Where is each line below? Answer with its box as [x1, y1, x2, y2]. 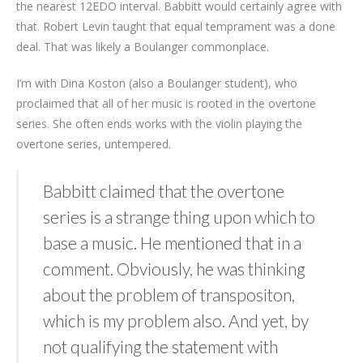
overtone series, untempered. [16, 135, 171, 152]
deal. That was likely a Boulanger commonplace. [16, 38, 269, 54]
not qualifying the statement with [43, 335, 278, 357]
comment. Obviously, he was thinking [43, 258, 305, 279]
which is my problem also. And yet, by [43, 310, 309, 331]
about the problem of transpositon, [43, 284, 295, 305]
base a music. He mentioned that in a [43, 232, 301, 253]
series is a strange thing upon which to [43, 206, 315, 227]
